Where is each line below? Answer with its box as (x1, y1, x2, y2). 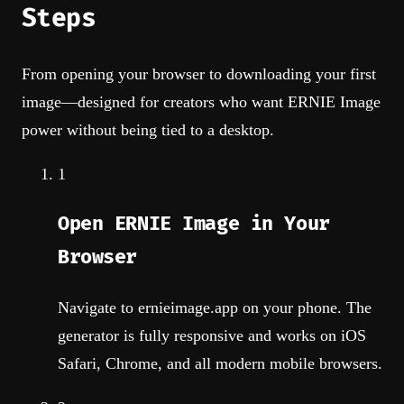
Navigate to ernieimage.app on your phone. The (58, 298, 372, 317)
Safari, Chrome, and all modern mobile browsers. (58, 353, 382, 372)
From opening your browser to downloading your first (22, 64, 376, 83)
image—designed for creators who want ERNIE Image (22, 92, 381, 111)
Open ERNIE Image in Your (58, 212, 330, 237)
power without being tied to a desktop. (22, 120, 274, 139)
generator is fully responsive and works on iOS (58, 326, 366, 344)
